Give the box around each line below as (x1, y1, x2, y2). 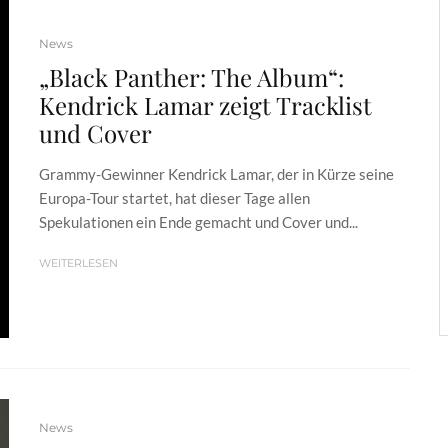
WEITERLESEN (39, 256, 118, 271)
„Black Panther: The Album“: (39, 61, 344, 94)
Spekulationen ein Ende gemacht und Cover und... (39, 213, 358, 232)
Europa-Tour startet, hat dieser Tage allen (39, 189, 310, 208)
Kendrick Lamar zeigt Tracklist (39, 89, 372, 122)
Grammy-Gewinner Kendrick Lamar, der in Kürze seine (39, 165, 394, 184)
